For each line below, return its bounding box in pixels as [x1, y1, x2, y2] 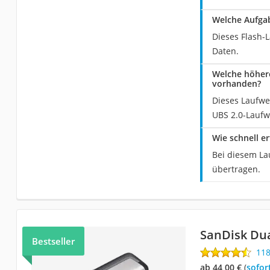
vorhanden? [212, 77, 261, 89]
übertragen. [212, 163, 260, 175]
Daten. [212, 45, 239, 57]
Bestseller [31, 234, 75, 247]
